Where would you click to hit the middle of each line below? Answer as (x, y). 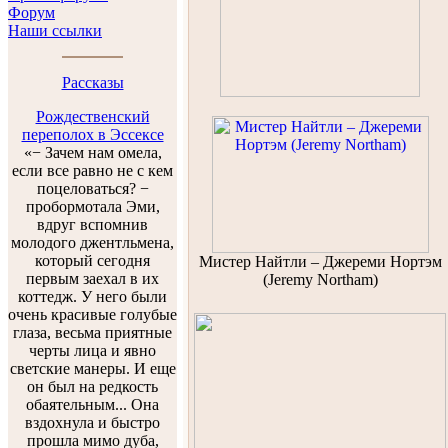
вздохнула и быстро (92, 422)
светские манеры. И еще (92, 368)
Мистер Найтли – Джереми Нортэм (320, 261)
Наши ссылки (55, 30)
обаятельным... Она (92, 404)
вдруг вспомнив (92, 224)
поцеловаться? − (92, 188)
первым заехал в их (92, 278)
